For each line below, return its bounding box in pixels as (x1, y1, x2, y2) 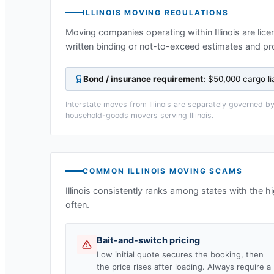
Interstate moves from (65, 99, 149, 109)
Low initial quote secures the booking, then (97, 249, 264, 259)
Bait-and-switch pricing (97, 234, 200, 246)
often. (65, 199, 89, 210)
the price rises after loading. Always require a (97, 261, 271, 272)
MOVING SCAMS (166, 166, 243, 176)
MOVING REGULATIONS (121, 7, 229, 17)
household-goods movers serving (65, 110, 190, 120)
